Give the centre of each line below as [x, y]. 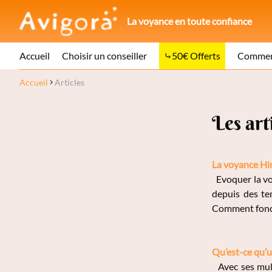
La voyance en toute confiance [190, 21]
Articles [70, 82]
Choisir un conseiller [104, 56]
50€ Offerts [196, 56]
